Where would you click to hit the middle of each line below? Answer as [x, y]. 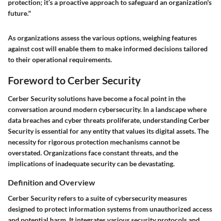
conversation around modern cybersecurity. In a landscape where [107, 110]
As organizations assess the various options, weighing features [102, 37]
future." [19, 13]
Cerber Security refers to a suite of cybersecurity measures [97, 198]
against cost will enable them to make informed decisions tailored [108, 48]
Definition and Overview [52, 183]
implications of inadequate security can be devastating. [91, 164]
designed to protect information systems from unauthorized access [110, 209]
